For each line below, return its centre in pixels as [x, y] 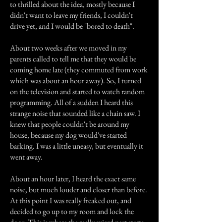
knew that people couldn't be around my [70, 124]
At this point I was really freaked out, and [71, 200]
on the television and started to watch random [77, 91]
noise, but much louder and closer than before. [79, 190]
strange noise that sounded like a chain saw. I [75, 113]
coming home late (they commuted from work [79, 70]
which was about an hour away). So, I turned [76, 81]
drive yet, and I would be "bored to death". [72, 26]
